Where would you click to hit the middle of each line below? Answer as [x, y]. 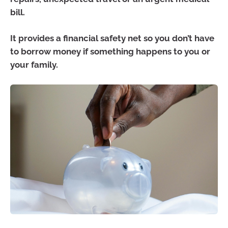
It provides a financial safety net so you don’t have [112, 38]
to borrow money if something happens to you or [110, 52]
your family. [34, 65]
